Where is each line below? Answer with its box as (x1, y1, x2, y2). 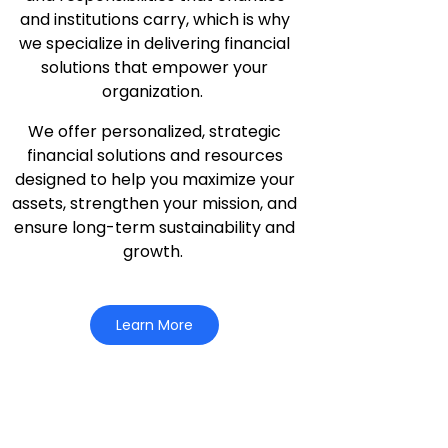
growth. (122, 240, 187, 263)
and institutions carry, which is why (19, 8, 290, 31)
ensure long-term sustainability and (14, 216, 296, 239)
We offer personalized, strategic (28, 120, 282, 143)
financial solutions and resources (26, 144, 283, 167)
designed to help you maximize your (14, 168, 295, 191)
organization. (102, 80, 208, 103)
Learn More (116, 314, 194, 335)
